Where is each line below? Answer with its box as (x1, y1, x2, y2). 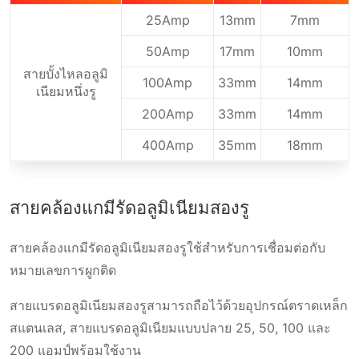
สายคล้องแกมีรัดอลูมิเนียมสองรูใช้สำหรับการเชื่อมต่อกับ (10, 240, 325, 256)
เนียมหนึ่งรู (35, 83, 96, 100)
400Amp (141, 137, 194, 154)
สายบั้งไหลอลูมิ (23, 66, 108, 83)
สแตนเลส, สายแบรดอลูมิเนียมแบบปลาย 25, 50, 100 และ (10, 320, 331, 337)
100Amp (143, 75, 192, 91)
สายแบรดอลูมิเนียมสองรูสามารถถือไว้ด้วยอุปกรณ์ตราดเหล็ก (10, 297, 348, 314)
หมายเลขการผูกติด (10, 262, 116, 279)
